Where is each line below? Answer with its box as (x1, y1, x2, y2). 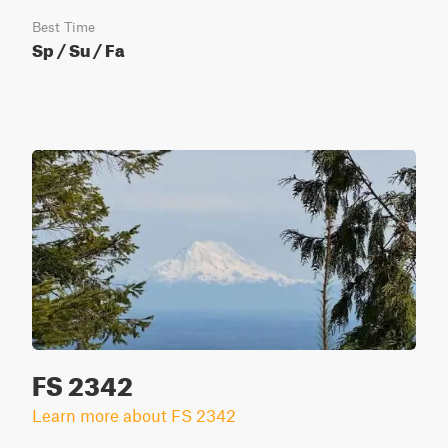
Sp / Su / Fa (32, 34, 125, 61)
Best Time (32, 19, 95, 35)
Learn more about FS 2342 (32, 405, 236, 425)
